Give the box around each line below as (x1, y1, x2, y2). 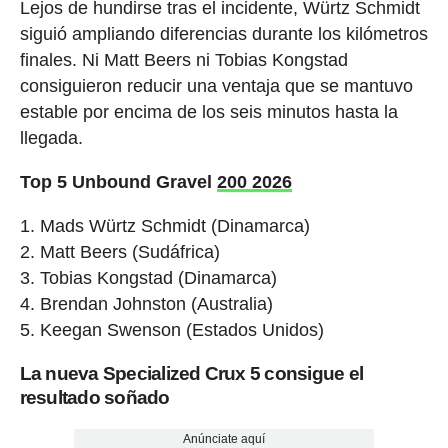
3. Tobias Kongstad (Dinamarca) (19, 268, 277, 289)
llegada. (19, 128, 83, 149)
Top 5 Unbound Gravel (19, 172, 217, 193)
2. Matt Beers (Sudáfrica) (19, 242, 220, 263)
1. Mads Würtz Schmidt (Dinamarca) (19, 216, 310, 237)
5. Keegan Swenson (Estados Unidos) (19, 320, 324, 341)
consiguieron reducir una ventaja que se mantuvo (19, 76, 413, 97)
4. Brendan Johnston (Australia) (19, 294, 273, 315)
